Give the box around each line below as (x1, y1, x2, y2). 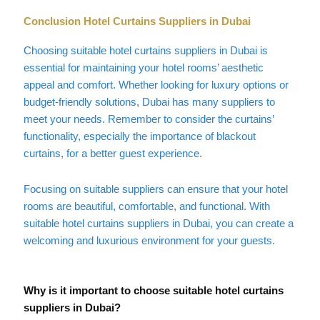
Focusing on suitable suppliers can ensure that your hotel (23, 183, 288, 195)
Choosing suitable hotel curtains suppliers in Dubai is (23, 45, 268, 57)
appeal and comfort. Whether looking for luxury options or (23, 79, 289, 91)
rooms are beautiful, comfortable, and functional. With (23, 200, 270, 212)
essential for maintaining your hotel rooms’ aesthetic (23, 62, 264, 74)
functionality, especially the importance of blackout (23, 131, 256, 143)
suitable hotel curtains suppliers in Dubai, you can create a (23, 217, 294, 229)
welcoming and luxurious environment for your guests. (23, 234, 275, 246)
